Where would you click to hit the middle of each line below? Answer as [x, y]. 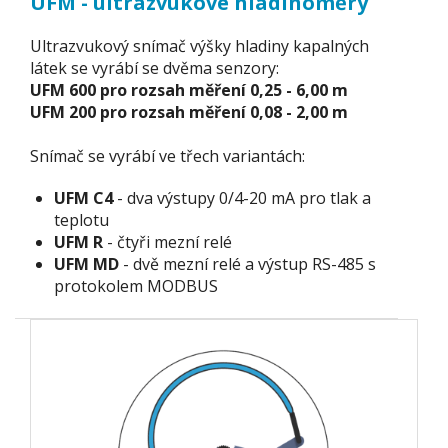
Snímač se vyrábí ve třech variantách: [167, 155]
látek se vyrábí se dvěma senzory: [154, 67]
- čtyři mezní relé [167, 242]
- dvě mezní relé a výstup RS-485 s [247, 264]
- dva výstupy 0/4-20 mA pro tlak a [242, 198]
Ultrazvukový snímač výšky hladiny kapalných [199, 45]
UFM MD [86, 264]
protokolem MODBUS [136, 286]
